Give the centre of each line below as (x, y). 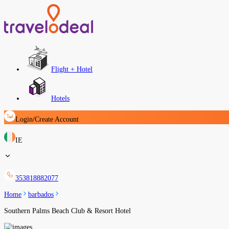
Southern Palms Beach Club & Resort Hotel (67, 211)
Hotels (60, 98)
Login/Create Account (47, 119)
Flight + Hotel (72, 69)
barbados (41, 194)
